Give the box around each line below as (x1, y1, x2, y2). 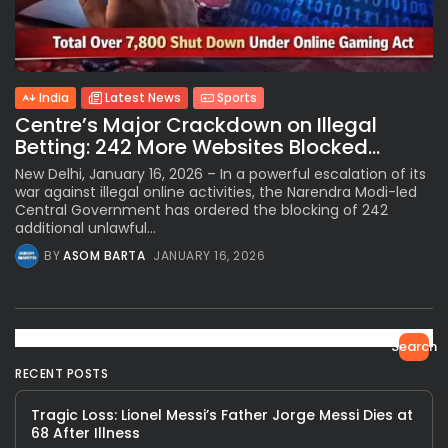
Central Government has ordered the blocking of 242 (15, 200, 388, 221)
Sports (217, 89, 257, 107)
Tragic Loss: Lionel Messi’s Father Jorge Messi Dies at (31, 405, 413, 426)
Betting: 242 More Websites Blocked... (15, 133, 380, 162)
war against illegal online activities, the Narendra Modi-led (15, 182, 417, 203)
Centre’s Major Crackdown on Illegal (15, 111, 377, 140)
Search (391, 337, 437, 357)
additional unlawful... (15, 218, 156, 239)
